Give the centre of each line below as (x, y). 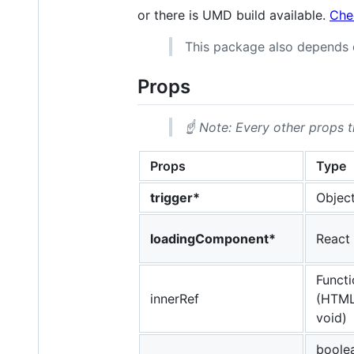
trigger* (175, 198)
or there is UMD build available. (233, 15)
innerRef (175, 299)
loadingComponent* (213, 239)
